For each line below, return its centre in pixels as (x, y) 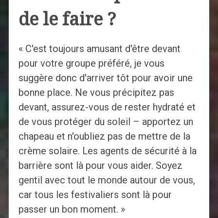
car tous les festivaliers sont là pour (95, 195)
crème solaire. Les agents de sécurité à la (107, 151)
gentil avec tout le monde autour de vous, (107, 180)
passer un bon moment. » (72, 209)
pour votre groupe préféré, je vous (91, 64)
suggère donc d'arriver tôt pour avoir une (105, 78)
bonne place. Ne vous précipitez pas (96, 93)
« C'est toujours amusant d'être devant (99, 49)
